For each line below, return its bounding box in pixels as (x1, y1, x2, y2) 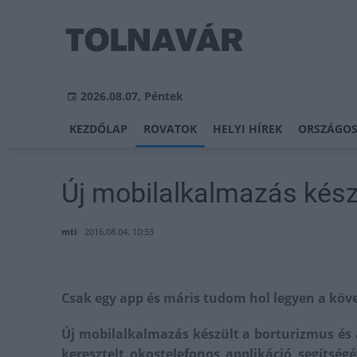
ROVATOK (143, 121, 197, 136)
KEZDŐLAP (69, 121, 127, 136)
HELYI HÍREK (213, 121, 282, 136)
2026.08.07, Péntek (80, 88, 183, 104)
